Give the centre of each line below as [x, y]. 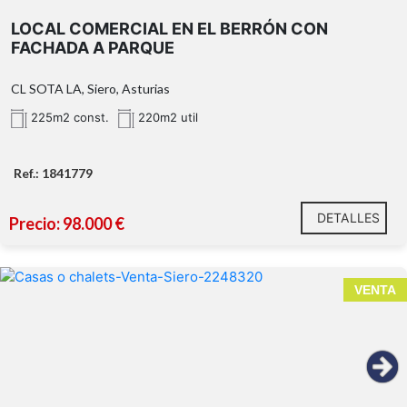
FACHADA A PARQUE [93, 47]
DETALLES [348, 217]
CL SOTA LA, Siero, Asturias [90, 88]
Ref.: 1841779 [53, 173]
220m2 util [166, 117]
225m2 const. [68, 117]
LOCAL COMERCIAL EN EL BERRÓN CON [169, 28]
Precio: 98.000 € [67, 223]
